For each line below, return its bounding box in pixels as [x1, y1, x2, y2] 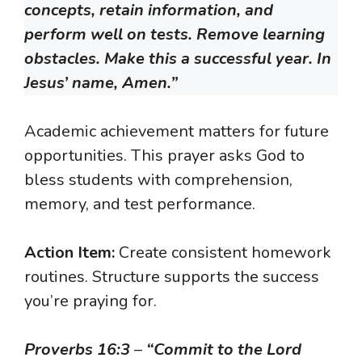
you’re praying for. [24, 290, 157, 313]
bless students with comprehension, [24, 169, 293, 192]
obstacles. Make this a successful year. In [24, 48, 331, 70]
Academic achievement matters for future [24, 120, 329, 143]
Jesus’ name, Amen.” [24, 72, 178, 95]
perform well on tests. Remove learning [24, 23, 325, 46]
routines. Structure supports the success [24, 266, 319, 288]
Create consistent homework [115, 242, 331, 264]
